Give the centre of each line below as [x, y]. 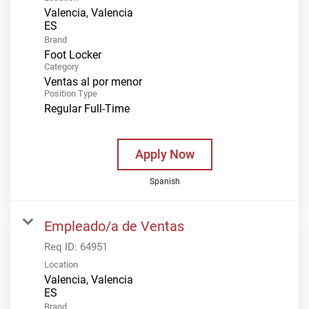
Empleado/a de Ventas [114, 226]
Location [61, 264]
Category [61, 66]
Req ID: [62, 247]
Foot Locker [73, 54]
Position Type [71, 93]
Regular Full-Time [87, 108]
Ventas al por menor [93, 81]
